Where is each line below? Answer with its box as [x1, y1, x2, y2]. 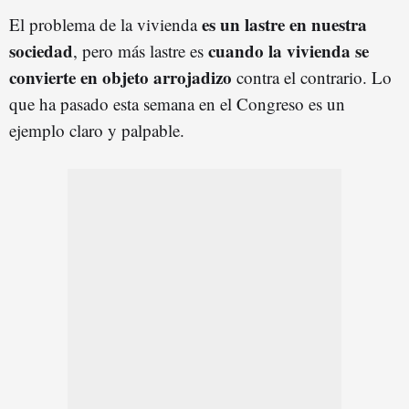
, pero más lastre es [73, 38, 208, 62]
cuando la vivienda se [208, 37, 369, 63]
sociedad [9, 37, 73, 63]
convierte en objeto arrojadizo [9, 64, 232, 89]
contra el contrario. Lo [232, 65, 392, 89]
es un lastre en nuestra [202, 11, 367, 37]
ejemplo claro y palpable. [9, 118, 184, 142]
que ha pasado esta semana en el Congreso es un [9, 91, 345, 115]
